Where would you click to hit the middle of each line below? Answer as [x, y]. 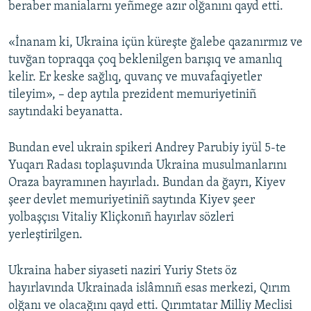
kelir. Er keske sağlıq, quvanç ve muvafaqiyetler [135, 78]
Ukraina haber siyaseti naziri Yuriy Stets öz [123, 271]
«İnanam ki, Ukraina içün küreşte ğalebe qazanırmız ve [155, 43]
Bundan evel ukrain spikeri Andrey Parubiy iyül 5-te [147, 149]
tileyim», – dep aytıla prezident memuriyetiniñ [132, 95]
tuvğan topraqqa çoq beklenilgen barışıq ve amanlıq [145, 60]
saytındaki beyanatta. [66, 112]
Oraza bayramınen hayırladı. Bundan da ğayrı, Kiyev [147, 183]
